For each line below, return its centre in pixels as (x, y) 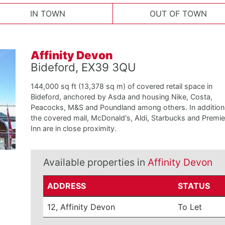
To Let (190, 207)
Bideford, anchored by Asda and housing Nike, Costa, (121, 97)
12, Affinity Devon (81, 207)
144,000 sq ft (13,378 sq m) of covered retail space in (121, 86)
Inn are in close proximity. (73, 128)
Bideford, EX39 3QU (83, 67)
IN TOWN (47, 14)
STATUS (194, 186)
